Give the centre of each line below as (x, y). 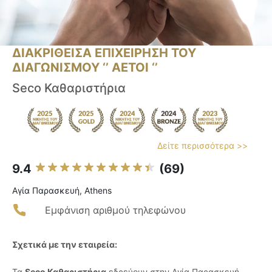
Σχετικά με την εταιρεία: (65, 245)
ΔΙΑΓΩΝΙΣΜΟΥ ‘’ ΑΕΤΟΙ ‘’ (85, 68)
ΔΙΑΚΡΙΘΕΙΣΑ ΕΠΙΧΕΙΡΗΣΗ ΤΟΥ (104, 53)
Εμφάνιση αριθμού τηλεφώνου (115, 210)
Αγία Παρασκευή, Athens (62, 191)
